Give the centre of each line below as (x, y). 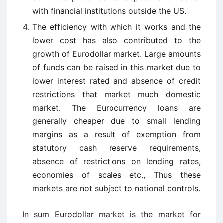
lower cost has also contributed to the (116, 40)
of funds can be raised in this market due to (116, 67)
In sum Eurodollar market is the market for (111, 214)
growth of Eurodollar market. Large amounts (116, 54)
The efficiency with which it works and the (116, 27)
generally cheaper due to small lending (116, 121)
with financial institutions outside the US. (109, 11)
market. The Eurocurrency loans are (116, 108)
